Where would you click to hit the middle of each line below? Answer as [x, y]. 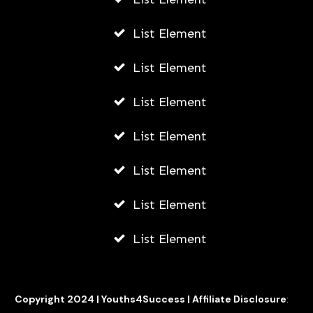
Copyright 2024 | [58, 299]
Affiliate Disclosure [239, 299]
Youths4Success [143, 299]
